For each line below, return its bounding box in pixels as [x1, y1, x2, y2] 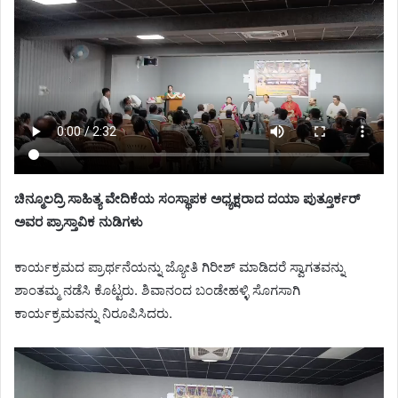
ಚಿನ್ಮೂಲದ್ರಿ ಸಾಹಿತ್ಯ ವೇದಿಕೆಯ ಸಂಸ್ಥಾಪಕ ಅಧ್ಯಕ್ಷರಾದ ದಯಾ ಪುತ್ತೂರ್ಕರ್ [14, 190, 360, 208]
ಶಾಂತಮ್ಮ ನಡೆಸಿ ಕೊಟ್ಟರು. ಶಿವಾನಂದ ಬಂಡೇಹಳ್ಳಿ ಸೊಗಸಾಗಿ [14, 282, 300, 299]
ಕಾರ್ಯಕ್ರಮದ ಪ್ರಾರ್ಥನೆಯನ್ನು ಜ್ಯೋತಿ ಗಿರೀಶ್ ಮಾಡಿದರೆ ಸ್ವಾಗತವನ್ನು [14, 259, 345, 276]
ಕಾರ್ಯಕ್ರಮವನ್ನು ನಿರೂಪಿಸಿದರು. [14, 305, 172, 322]
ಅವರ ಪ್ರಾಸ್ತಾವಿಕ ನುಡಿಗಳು [14, 213, 143, 231]
